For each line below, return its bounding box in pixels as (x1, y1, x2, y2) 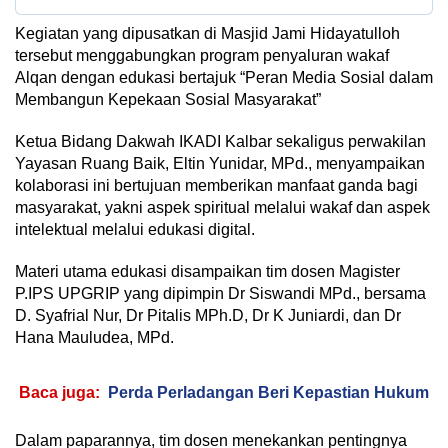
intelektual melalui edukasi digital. (15, 221, 255, 239)
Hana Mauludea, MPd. (15, 329, 174, 347)
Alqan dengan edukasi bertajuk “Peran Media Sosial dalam (15, 69, 433, 87)
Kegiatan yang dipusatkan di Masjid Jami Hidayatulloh (15, 25, 400, 43)
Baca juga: (19, 384, 100, 402)
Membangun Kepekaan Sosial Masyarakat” (15, 91, 321, 109)
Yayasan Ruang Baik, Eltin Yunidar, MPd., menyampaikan (15, 155, 425, 173)
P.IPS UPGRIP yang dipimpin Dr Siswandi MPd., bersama (15, 285, 426, 303)
